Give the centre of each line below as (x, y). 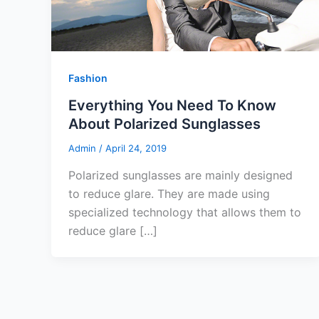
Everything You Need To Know (172, 106)
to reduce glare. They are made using (169, 193)
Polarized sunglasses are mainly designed (181, 175)
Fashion (88, 78)
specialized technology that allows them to (185, 212)
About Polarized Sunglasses (164, 124)
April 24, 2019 (136, 148)
